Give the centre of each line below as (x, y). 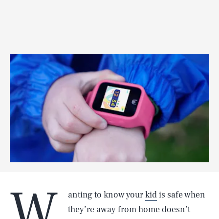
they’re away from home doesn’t (129, 209)
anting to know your (107, 195)
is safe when (181, 195)
